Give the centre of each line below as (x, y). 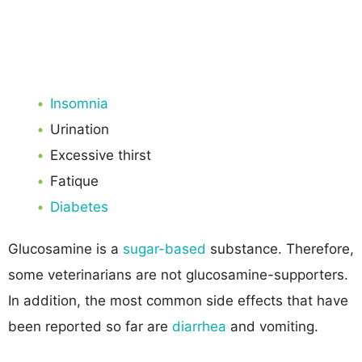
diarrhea (201, 326)
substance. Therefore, (280, 248)
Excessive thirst (101, 155)
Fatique (74, 181)
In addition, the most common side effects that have (178, 300)
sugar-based (164, 248)
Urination (80, 129)
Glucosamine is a (65, 248)
